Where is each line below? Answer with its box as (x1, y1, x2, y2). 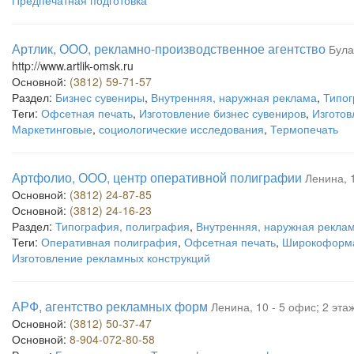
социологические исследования (99, 121, 264, 137)
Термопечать (270, 121, 338, 137)
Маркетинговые (12, 121, 92, 137)
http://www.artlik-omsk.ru (12, 58, 134, 73)
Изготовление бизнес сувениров (139, 105, 306, 121)
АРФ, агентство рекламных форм (12, 297, 208, 315)
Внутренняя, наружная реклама (151, 89, 317, 105)
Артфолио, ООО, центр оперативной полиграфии (12, 168, 302, 186)
